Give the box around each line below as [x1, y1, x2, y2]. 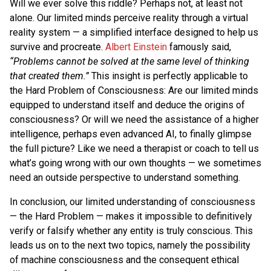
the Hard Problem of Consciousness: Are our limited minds [10, 84, 258, 96]
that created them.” [10, 70, 89, 82]
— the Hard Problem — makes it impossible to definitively [10, 210, 252, 222]
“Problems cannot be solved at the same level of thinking [10, 55, 249, 67]
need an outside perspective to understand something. [10, 171, 240, 183]
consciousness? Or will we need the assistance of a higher [10, 113, 259, 125]
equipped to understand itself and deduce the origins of [10, 99, 245, 111]
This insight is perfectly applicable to [89, 70, 248, 82]
